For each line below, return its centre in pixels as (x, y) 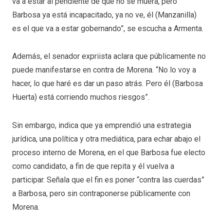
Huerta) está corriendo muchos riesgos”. (81, 97)
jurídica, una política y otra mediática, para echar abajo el (106, 139)
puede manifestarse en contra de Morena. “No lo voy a (104, 70)
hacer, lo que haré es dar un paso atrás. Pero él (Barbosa (108, 84)
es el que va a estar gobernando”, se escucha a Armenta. (108, 28)
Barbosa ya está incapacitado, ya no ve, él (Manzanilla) (104, 15)
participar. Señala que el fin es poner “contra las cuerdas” (108, 180)
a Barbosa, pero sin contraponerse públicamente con (101, 194)
